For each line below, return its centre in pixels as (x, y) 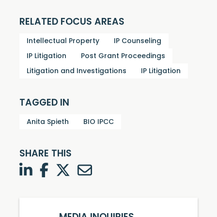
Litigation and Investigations (77, 71)
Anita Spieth (48, 122)
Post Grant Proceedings (123, 56)
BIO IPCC (99, 122)
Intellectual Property (63, 41)
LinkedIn (48, 168)
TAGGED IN (44, 103)
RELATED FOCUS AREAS (72, 23)
